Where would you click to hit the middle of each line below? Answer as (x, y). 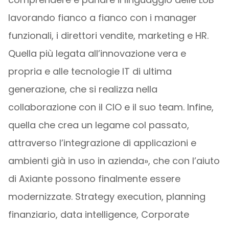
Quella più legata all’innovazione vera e (97, 53)
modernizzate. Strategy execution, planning (107, 197)
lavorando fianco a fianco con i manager (102, 18)
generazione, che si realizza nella (83, 89)
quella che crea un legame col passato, (98, 125)
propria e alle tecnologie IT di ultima (90, 71)
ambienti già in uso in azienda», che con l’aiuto (114, 161)
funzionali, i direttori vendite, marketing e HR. (108, 36)
